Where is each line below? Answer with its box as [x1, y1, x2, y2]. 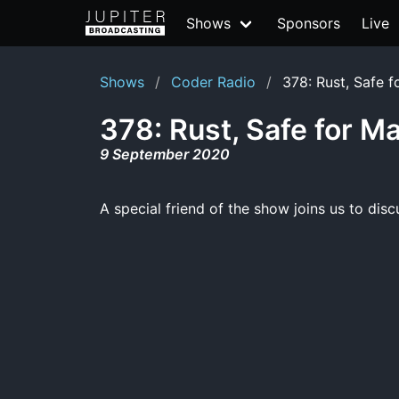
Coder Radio [171, 73, 256, 91]
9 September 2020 [100, 145, 230, 163]
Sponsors [277, 14, 340, 32]
